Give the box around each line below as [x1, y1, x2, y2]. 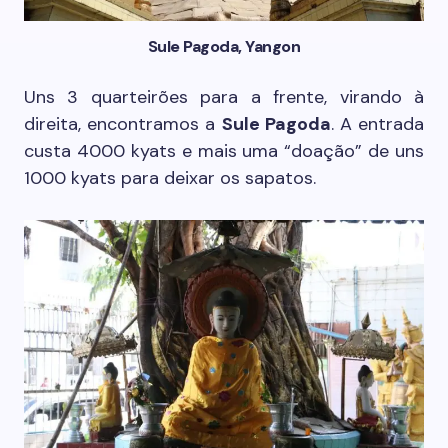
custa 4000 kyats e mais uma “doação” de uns [24, 138, 424, 163]
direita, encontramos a [24, 111, 222, 136]
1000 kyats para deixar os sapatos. [24, 165, 316, 190]
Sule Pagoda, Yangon [147, 35, 301, 57]
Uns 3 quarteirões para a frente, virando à [24, 84, 424, 109]
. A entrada [330, 111, 425, 136]
